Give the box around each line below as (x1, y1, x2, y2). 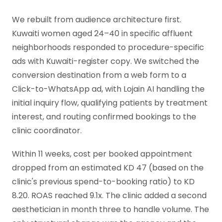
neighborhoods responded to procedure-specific (12, 41, 204, 53)
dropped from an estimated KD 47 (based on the (12, 162, 204, 173)
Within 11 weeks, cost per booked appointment (12, 148, 192, 160)
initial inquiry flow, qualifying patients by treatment (12, 97, 208, 109)
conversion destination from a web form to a (12, 69, 186, 81)
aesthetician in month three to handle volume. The (12, 203, 209, 215)
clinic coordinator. (12, 124, 82, 136)
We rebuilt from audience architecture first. (12, 13, 181, 25)
